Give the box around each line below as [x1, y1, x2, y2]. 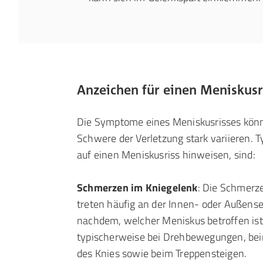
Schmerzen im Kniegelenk [77, 180, 198, 195]
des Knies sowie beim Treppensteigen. [77, 245, 247, 261]
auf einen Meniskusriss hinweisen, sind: [77, 147, 255, 163]
